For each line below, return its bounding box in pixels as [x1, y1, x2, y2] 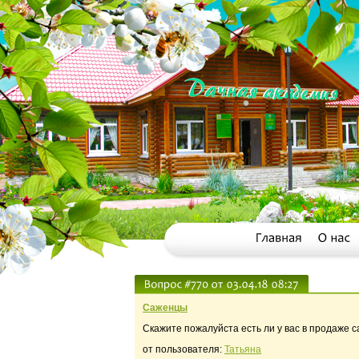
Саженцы [143, 302, 188, 313]
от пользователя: [143, 344, 224, 355]
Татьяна [224, 344, 261, 355]
